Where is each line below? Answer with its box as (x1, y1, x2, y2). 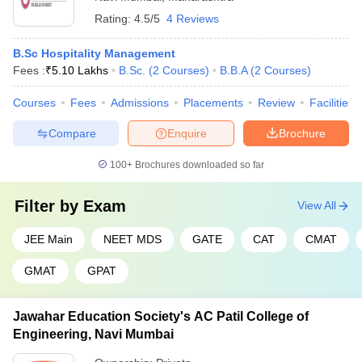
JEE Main (24, 233, 73, 246)
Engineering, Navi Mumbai (13, 327, 174, 341)
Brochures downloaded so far (133, 159, 264, 170)
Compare (48, 126, 96, 140)
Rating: (95, 12, 134, 25)
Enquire (167, 126, 207, 140)
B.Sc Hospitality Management (13, 47, 175, 60)
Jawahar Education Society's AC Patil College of (13, 309, 309, 323)
